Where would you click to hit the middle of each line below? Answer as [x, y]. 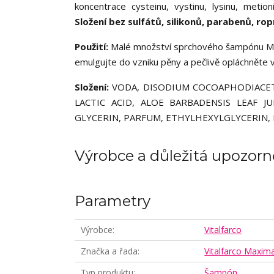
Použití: [93, 46]
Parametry [113, 201]
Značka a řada [109, 251]
